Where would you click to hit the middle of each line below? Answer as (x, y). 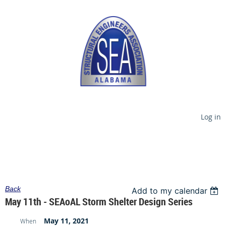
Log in (211, 117)
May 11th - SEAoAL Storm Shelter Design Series (99, 202)
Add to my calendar (170, 191)
